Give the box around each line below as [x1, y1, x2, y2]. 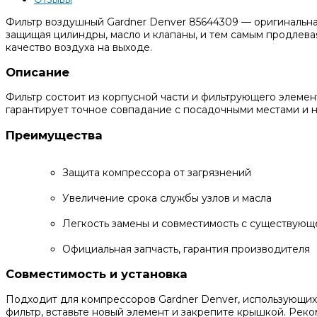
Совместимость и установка [6, 267, 188, 282]
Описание [6, 64, 69, 79]
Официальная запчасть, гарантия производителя [62, 243, 310, 255]
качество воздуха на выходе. [6, 40, 152, 54]
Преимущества [6, 127, 103, 142]
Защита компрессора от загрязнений [62, 166, 251, 179]
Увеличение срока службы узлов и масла [62, 192, 272, 204]
